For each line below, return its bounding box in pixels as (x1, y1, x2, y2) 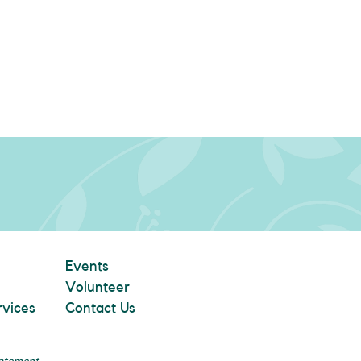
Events (65, 259, 109, 273)
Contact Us (65, 301, 135, 315)
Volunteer (65, 280, 130, 294)
